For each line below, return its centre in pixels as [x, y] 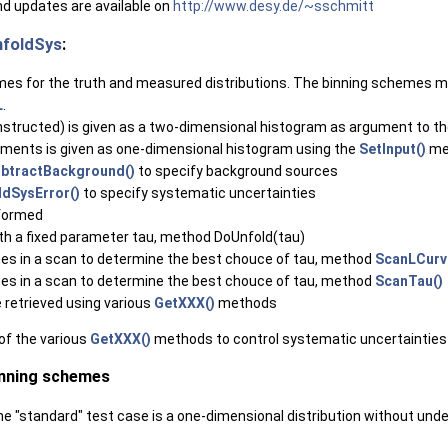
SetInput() [392, 148]
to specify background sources [236, 170]
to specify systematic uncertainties [198, 192]
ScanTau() [409, 280]
